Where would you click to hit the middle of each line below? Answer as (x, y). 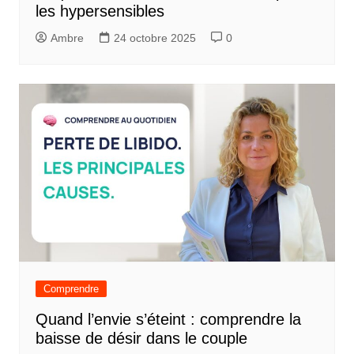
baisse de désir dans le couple (141, 338)
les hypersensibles (100, 11)
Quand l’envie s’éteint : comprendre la (168, 319)
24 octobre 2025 (154, 38)
